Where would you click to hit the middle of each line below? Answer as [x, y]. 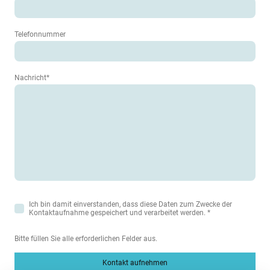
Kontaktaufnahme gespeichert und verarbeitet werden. [118, 213]
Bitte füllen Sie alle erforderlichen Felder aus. [86, 238]
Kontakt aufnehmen [135, 262]
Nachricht [30, 78]
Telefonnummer [40, 35]
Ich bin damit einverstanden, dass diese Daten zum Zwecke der [130, 205]
